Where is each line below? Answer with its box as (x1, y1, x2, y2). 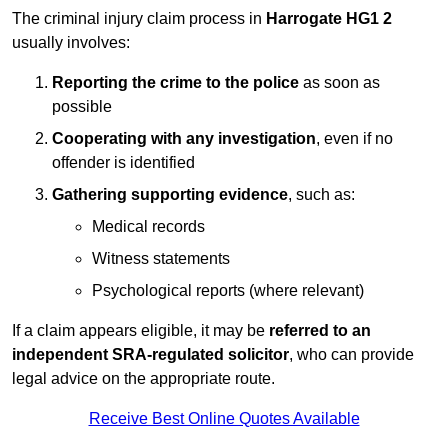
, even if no (316, 130, 393, 148)
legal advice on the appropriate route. (12, 370, 275, 388)
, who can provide (289, 346, 414, 364)
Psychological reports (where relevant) (92, 282, 364, 300)
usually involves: (12, 34, 130, 52)
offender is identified (52, 154, 195, 172)
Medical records (92, 218, 205, 236)
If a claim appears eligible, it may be (12, 322, 269, 340)
